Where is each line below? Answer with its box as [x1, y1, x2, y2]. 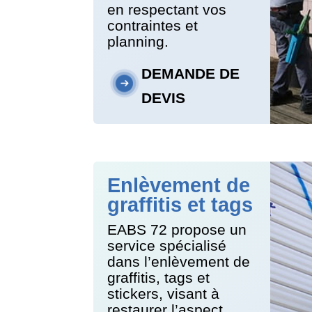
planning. [107, 33, 169, 49]
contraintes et [107, 17, 198, 33]
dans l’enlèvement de [107, 253, 251, 270]
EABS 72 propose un [107, 221, 247, 237]
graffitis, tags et [107, 269, 210, 286]
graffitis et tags [107, 193, 253, 216]
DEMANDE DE [141, 65, 240, 81]
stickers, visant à [107, 285, 220, 302]
